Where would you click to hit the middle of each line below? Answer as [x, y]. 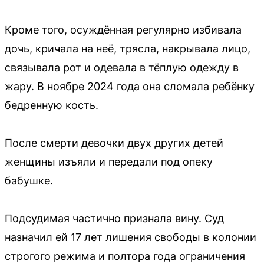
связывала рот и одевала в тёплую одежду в [122, 67]
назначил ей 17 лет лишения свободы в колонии [131, 237]
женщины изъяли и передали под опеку [109, 161]
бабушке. [29, 180]
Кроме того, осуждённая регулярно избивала [123, 29]
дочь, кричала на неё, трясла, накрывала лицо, [128, 48]
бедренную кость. [52, 105]
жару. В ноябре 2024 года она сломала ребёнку [130, 86]
